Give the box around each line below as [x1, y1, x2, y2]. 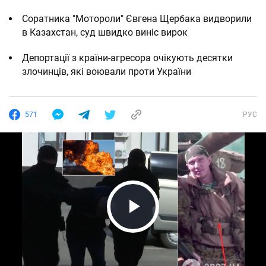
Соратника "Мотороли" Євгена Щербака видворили [22, 13, 252, 24]
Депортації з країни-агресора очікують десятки [22, 52, 233, 64]
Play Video [110, 216, 222, 242]
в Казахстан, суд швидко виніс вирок [22, 27, 188, 38]
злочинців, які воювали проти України [22, 66, 191, 77]
